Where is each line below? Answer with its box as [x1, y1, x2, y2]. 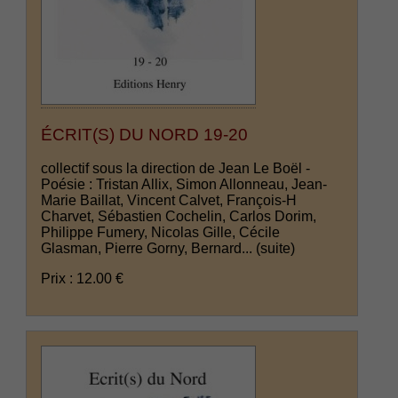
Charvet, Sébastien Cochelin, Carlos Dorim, [41, 209, 317, 225]
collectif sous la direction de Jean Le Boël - [41, 161, 311, 177]
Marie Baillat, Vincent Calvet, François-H [41, 193, 298, 209]
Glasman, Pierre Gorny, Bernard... [41, 241, 257, 257]
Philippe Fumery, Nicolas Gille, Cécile [41, 225, 281, 241]
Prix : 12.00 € [41, 271, 124, 287]
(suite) [256, 241, 296, 257]
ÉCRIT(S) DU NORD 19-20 [41, 124, 249, 144]
